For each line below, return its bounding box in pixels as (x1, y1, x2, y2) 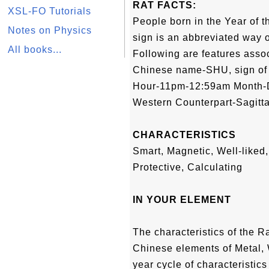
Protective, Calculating (133, 162, 243, 172)
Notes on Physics (8, 25, 92, 35)
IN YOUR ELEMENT (133, 195, 231, 205)
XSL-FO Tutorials (8, 6, 91, 16)
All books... (8, 44, 62, 55)
